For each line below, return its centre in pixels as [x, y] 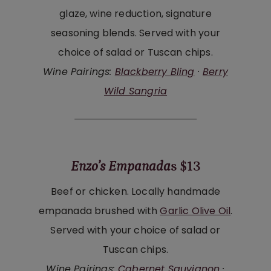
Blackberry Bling [155, 71]
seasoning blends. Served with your [135, 33]
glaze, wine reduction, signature [135, 13]
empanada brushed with [99, 211]
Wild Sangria [135, 91]
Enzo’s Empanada [120, 167]
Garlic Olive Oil [195, 211]
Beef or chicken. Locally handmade [135, 191]
